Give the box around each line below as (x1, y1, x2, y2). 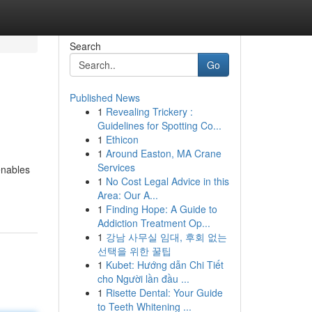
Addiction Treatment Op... (97, 216, 210, 230)
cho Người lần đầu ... (97, 272, 189, 286)
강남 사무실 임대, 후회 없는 (105, 230, 227, 244)
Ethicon (105, 132, 139, 146)
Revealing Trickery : (105, 104, 193, 118)
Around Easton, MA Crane (105, 146, 221, 160)
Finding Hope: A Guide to (105, 202, 217, 216)
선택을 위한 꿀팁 (97, 244, 171, 258)
